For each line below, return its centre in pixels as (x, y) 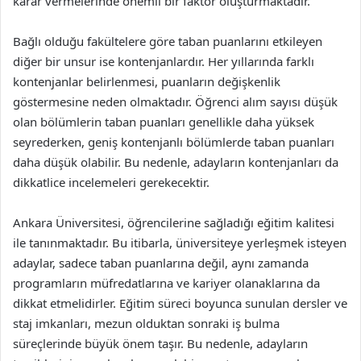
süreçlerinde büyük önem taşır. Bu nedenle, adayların (160, 343)
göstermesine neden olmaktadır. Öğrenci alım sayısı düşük (175, 102)
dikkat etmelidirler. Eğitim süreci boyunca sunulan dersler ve (180, 303)
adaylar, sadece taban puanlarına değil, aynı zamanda (161, 263)
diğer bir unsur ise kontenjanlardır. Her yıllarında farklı (164, 61)
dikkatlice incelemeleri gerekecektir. (111, 182)
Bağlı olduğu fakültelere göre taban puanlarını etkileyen (168, 41)
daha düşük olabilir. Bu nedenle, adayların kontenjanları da (176, 162)
